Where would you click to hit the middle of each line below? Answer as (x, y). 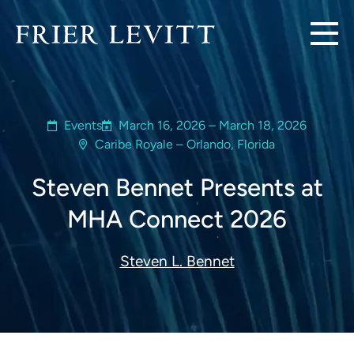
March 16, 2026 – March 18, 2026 (213, 125)
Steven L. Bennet (177, 261)
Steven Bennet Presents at (177, 188)
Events (83, 125)
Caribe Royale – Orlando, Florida (185, 144)
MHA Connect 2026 (177, 219)
